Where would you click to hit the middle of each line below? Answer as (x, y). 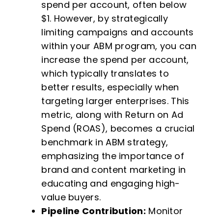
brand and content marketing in (114, 170)
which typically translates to (105, 74)
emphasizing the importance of (113, 156)
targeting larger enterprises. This (115, 101)
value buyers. (71, 197)
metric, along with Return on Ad (112, 115)
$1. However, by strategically (105, 19)
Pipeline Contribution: (94, 211)
